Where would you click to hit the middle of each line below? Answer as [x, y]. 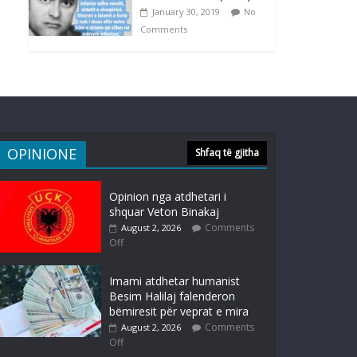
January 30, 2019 [186, 12]
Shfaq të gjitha [227, 153]
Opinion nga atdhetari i [168, 197]
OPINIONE [42, 154]
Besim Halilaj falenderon [172, 296]
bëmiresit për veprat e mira [179, 312]
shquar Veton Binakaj [164, 212]
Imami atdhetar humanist [175, 281]
